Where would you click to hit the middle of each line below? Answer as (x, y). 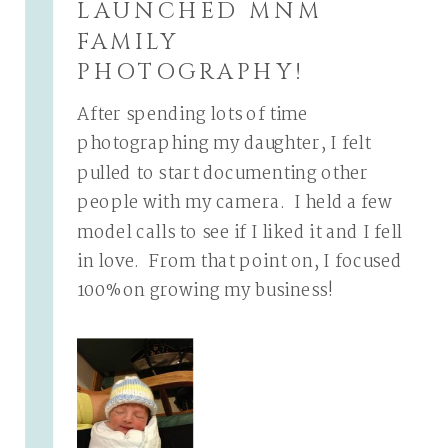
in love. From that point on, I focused (239, 262)
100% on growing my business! (205, 292)
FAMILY (128, 42)
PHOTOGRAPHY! (190, 73)
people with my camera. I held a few (234, 203)
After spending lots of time (192, 115)
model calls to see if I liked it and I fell (239, 233)
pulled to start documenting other (223, 174)
